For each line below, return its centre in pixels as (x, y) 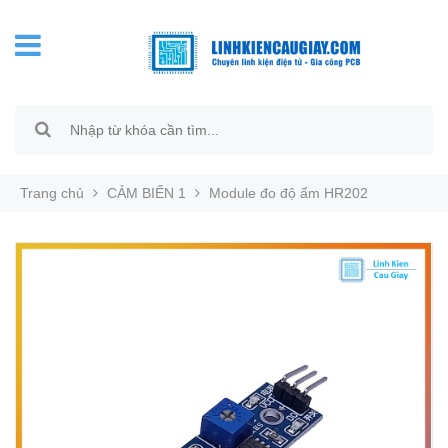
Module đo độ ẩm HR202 (288, 193)
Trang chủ (52, 193)
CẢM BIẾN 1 (146, 193)
